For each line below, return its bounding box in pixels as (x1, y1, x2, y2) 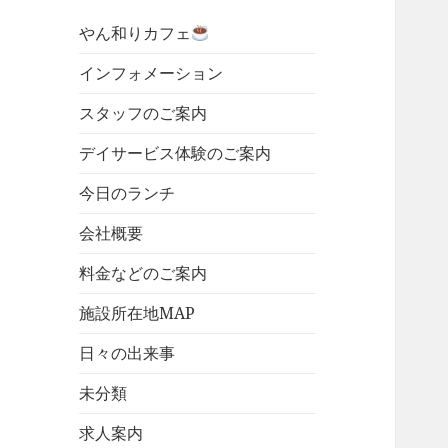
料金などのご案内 (79, 262, 208, 285)
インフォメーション (79, 62, 224, 85)
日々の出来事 (79, 342, 176, 365)
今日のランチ (79, 182, 176, 205)
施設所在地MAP (79, 302, 196, 325)
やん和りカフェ (79, 22, 192, 45)
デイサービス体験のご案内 (79, 142, 272, 165)
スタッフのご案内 (79, 102, 208, 125)
